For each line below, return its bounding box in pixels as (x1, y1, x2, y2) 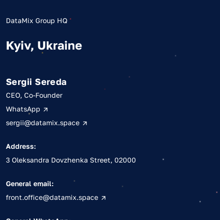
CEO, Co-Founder (6, 90, 62, 99)
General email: (6, 179, 54, 188)
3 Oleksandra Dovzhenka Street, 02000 (6, 155, 136, 164)
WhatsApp (6, 104, 42, 113)
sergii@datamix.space (6, 118, 82, 127)
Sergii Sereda (6, 76, 67, 87)
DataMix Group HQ (6, 16, 67, 25)
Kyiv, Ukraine (6, 37, 82, 52)
